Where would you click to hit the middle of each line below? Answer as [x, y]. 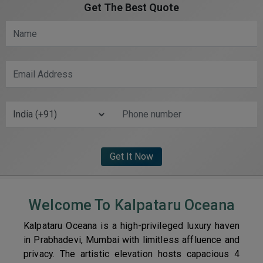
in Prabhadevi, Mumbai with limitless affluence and [131, 240]
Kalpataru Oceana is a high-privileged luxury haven [131, 225]
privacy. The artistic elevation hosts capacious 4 [131, 254]
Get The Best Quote [131, 7]
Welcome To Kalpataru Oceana [131, 205]
